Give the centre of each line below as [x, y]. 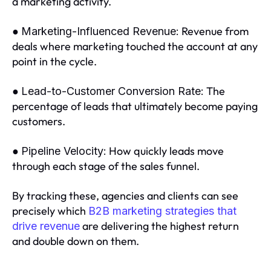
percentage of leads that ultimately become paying [135, 106]
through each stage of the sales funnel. [106, 166]
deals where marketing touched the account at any [135, 47]
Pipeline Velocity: [64, 151]
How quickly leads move [165, 151]
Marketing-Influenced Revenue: [100, 31]
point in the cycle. [54, 62]
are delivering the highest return [159, 226]
